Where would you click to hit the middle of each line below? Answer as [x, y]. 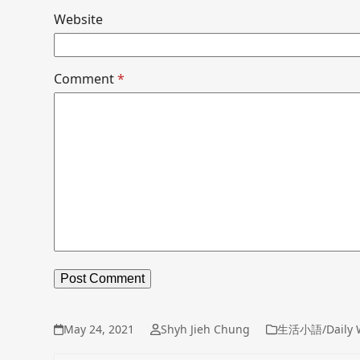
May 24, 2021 [99, 329]
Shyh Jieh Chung [205, 329]
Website [79, 20]
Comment [86, 79]
